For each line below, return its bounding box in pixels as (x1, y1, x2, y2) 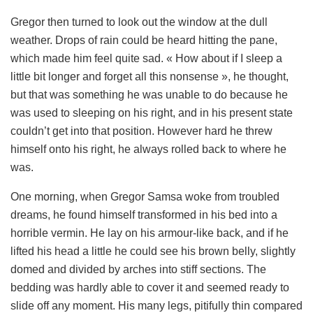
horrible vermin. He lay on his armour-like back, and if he (10, 227, 289, 240)
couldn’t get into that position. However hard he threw (10, 125, 272, 138)
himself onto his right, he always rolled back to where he (10, 143, 286, 156)
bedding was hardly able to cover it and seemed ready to (10, 282, 289, 294)
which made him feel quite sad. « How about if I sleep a (10, 52, 282, 65)
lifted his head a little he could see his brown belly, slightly (10, 245, 296, 258)
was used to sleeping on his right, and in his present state (10, 107, 293, 119)
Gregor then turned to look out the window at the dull (10, 16, 268, 29)
